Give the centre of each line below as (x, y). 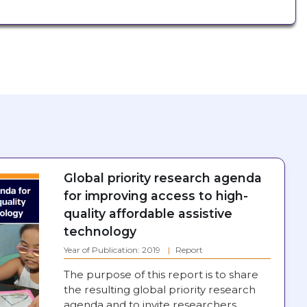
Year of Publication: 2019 (113, 249)
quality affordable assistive (148, 213)
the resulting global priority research (159, 289)
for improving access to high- (156, 195)
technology (100, 231)
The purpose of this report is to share (161, 274)
